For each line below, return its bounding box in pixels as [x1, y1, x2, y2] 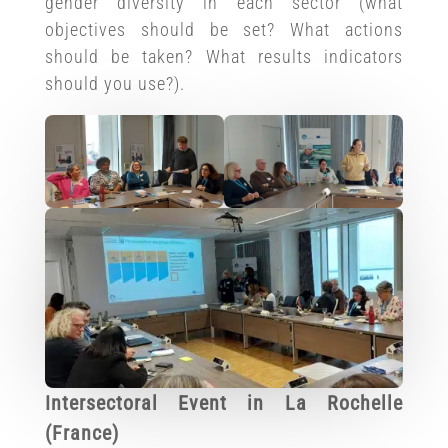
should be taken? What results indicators [44, 46, 404, 68]
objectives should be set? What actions [44, 19, 404, 41]
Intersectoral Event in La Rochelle [44, 390, 404, 415]
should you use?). [44, 73, 185, 95]
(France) [44, 420, 119, 445]
